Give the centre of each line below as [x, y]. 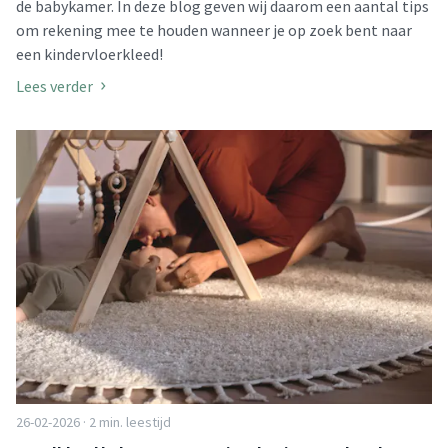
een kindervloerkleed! [89, 53]
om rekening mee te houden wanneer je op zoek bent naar [214, 29]
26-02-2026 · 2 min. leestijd [93, 422]
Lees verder [54, 85]
